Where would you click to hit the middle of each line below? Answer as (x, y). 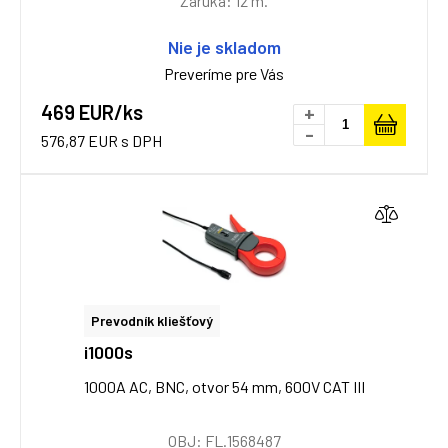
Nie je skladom (224, 47)
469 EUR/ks (92, 112)
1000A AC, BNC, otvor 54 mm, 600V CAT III (224, 386)
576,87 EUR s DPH (101, 140)
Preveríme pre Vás (224, 73)
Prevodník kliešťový (152, 320)
